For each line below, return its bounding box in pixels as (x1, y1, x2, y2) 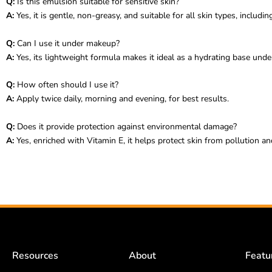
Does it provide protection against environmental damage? (15, 120, 237, 132)
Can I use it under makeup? (15, 37, 120, 49)
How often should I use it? (15, 79, 118, 91)
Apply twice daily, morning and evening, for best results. (14, 93, 229, 105)
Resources (12, 249, 58, 262)
